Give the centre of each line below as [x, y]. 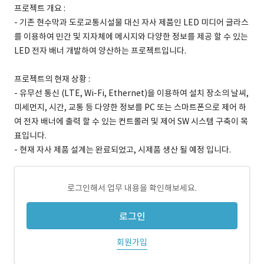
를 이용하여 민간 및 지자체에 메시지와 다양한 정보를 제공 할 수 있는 [131, 37]
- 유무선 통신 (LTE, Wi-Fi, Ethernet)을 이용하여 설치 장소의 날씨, [131, 93]
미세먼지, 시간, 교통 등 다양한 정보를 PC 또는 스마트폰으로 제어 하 [130, 107]
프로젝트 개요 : [40, 8]
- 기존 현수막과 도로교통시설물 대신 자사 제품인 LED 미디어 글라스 [131, 22]
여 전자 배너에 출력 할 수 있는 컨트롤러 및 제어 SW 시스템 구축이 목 [131, 121]
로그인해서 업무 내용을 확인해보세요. [132, 188]
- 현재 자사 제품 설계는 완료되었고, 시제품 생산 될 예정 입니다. [123, 150]
